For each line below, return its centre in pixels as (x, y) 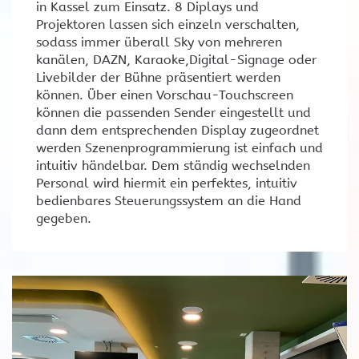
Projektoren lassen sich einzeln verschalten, (168, 24)
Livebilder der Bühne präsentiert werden (158, 77)
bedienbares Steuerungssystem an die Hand (169, 200)
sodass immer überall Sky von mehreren (159, 42)
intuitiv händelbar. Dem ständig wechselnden (173, 165)
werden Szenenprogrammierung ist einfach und (179, 147)
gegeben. (64, 218)
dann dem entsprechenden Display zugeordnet (177, 130)
